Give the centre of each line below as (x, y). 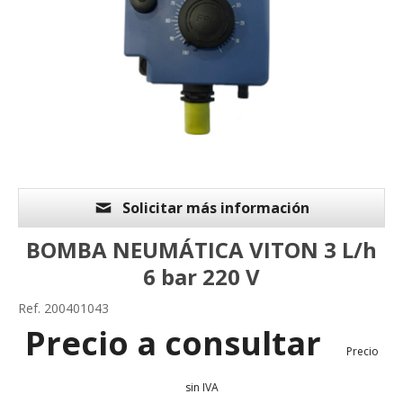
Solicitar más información (216, 208)
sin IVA (201, 388)
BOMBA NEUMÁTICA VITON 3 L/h (201, 250)
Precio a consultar (177, 344)
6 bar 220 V (201, 277)
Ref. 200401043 (63, 309)
